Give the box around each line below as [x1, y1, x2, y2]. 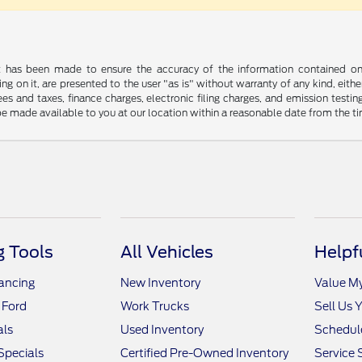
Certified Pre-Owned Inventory [120, 347, 289, 360]
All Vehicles [120, 242, 214, 262]
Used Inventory [120, 323, 204, 336]
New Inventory [120, 276, 201, 289]
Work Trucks [120, 300, 190, 313]
